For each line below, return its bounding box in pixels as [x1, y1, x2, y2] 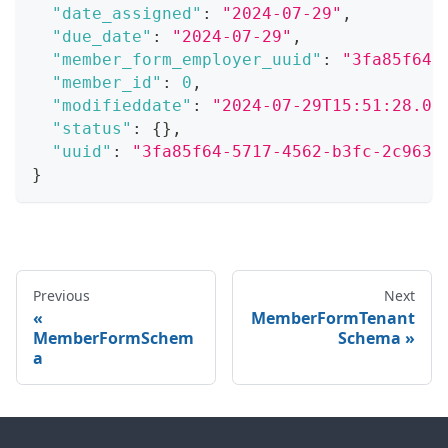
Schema [338, 326, 401, 349]
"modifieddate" [52, 95, 192, 115]
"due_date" [52, 26, 152, 46]
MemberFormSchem [33, 326, 194, 349]
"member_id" [52, 72, 162, 92]
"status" [52, 118, 132, 138]
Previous [33, 285, 90, 305]
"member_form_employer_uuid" [52, 49, 322, 69]
